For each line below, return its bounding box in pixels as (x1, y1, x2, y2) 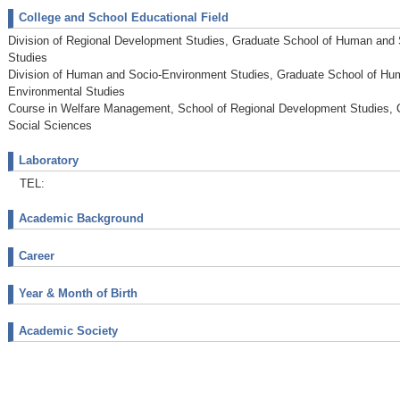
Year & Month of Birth (19, 286, 137, 300)
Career (19, 248, 54, 262)
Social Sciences (8, 118, 92, 132)
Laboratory (19, 153, 79, 167)
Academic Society (19, 323, 118, 337)
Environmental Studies (8, 84, 125, 98)
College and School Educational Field (19, 10, 229, 24)
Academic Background (19, 211, 144, 225)
